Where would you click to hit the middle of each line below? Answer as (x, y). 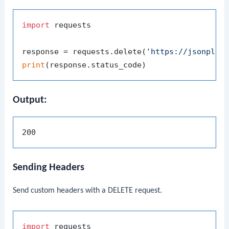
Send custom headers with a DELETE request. (88, 191)
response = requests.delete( (84, 51)
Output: (30, 100)
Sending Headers (49, 168)
